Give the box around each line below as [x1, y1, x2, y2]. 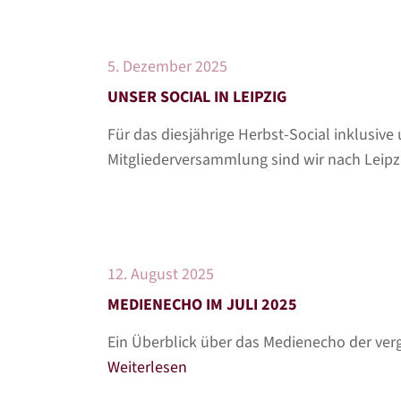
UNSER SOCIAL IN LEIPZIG [107, 86, 286, 108]
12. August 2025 [107, 263, 214, 286]
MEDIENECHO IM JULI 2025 [107, 294, 297, 316]
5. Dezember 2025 [107, 55, 227, 78]
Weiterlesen [107, 356, 187, 379]
